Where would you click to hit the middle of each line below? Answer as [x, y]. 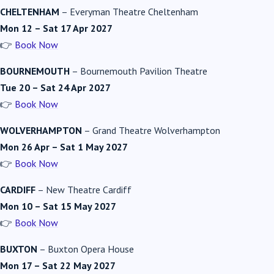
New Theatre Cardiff [89, 189]
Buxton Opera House [91, 249]
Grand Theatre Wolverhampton [156, 130]
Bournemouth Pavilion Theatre [144, 71]
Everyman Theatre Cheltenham [134, 11]
